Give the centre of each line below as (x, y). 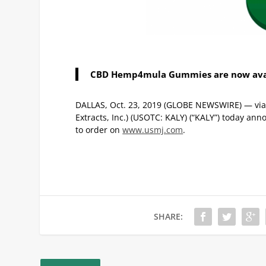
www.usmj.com (153, 129)
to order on (99, 129)
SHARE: (169, 216)
